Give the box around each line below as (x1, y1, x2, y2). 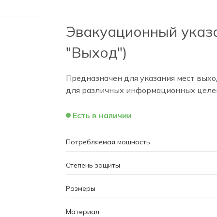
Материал (65, 207, 99, 216)
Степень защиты (65, 160, 120, 170)
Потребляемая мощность (65, 137, 150, 146)
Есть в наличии (72, 110, 132, 121)
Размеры (65, 184, 95, 193)
